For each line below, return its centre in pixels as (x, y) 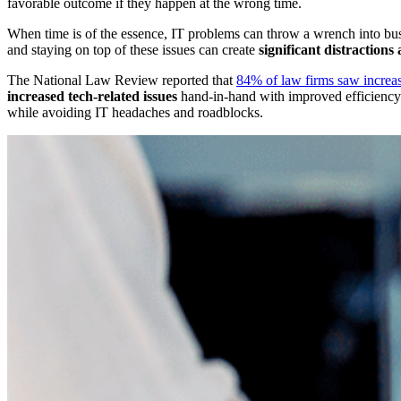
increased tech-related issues (92, 96)
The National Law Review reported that (122, 80)
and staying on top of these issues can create (133, 49)
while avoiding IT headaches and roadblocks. (135, 112)
